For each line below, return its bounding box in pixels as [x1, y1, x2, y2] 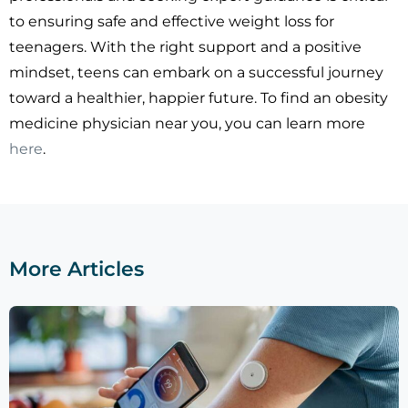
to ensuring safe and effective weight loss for [9, 13, 334, 31]
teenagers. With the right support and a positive [9, 38, 362, 56]
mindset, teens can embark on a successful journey [9, 64, 383, 82]
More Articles [9, 256, 144, 282]
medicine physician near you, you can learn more [9, 115, 365, 133]
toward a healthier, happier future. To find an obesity [9, 89, 388, 107]
